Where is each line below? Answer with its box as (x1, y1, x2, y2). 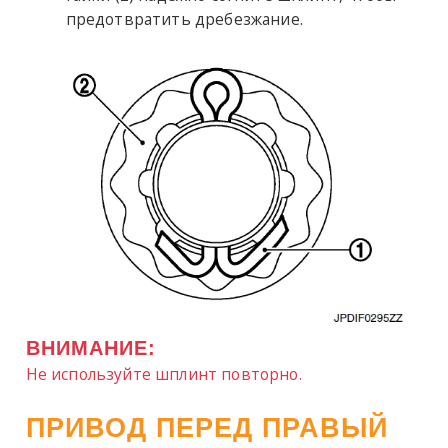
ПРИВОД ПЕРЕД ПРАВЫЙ (25, 412, 388, 443)
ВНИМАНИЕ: (25, 336, 156, 359)
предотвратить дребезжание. (65, 8, 303, 31)
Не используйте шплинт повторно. (25, 362, 302, 385)
